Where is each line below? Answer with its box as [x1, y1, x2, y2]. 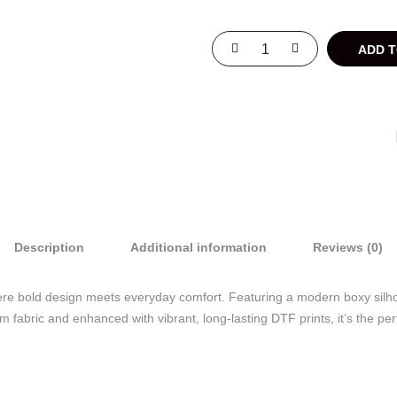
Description [14, 240, 84, 254]
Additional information [130, 240, 267, 254]
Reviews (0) [313, 240, 383, 254]
